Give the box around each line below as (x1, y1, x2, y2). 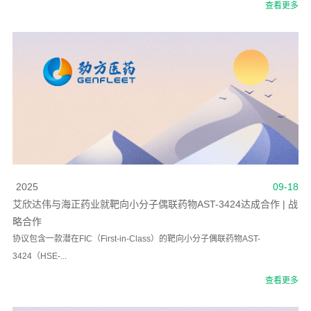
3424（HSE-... (12, 251, 67, 261)
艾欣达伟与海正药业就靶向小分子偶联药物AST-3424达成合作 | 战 (12, 198, 298, 210)
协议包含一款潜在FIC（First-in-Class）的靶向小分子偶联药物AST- (12, 233, 260, 244)
